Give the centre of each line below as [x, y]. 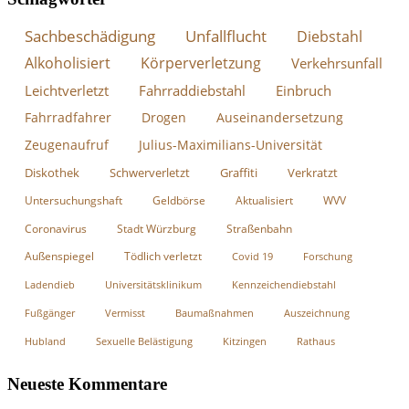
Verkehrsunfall [337, 63]
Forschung [328, 256]
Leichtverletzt [67, 90]
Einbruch [304, 90]
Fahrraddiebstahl [192, 90]
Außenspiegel [59, 256]
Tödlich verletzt [163, 256]
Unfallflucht [226, 36]
